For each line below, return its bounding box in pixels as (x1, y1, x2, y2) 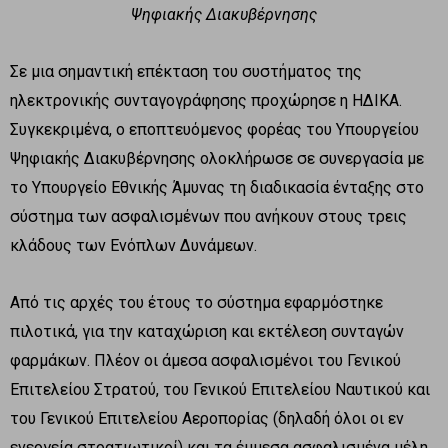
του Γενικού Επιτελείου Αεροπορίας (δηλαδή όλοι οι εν (10, 408, 404, 428)
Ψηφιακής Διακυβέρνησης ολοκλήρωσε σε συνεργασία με (10, 148, 424, 168)
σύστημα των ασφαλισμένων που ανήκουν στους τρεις (10, 206, 407, 226)
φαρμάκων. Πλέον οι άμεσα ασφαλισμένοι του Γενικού (10, 350, 401, 370)
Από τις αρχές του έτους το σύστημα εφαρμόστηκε (10, 292, 383, 312)
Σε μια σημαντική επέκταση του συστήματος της (10, 61, 362, 81)
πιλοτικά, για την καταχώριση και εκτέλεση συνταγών (10, 321, 404, 341)
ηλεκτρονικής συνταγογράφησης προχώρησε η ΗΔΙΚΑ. (10, 90, 402, 110)
